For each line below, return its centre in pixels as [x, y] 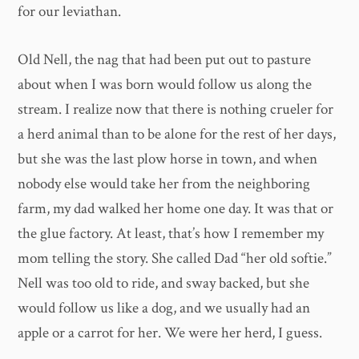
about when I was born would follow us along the [165, 84]
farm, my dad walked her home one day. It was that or [176, 208]
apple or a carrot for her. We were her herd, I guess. [170, 333]
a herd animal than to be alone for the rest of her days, [177, 134]
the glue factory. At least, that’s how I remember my [171, 233]
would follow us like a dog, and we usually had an [164, 308]
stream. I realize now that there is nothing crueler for [176, 109]
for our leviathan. [70, 12]
